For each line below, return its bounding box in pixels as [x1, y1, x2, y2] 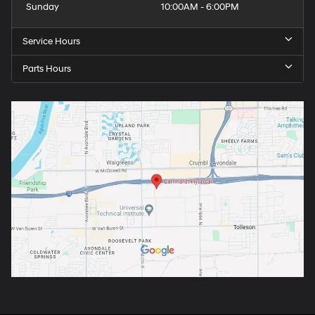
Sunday [26, 1, 59, 13]
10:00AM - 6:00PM [161, 1, 239, 13]
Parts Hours [22, 63, 71, 75]
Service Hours [22, 36, 80, 48]
